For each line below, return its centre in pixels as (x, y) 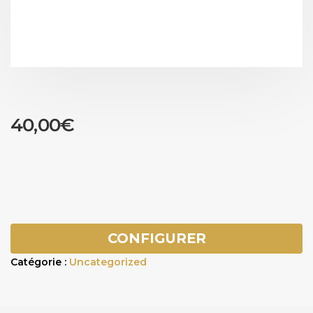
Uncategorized (108, 262)
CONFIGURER (156, 238)
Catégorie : (40, 262)
